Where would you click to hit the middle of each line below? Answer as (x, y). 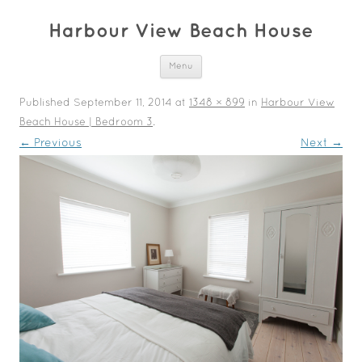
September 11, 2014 (123, 103)
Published (46, 103)
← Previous (51, 143)
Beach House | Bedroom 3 (86, 123)
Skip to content (246, 60)
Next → (322, 143)
